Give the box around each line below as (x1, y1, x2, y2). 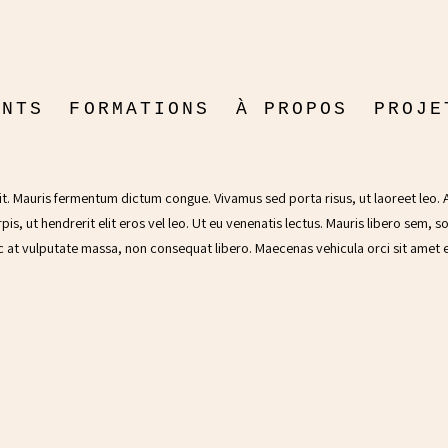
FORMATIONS (69, 99, 211, 120)
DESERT (170, 100, 278, 135)
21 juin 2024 (190, 137, 258, 157)
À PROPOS (235, 99, 349, 120)
